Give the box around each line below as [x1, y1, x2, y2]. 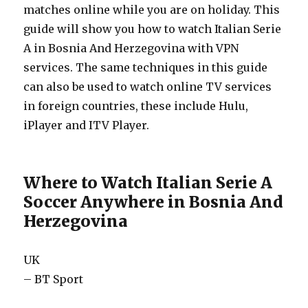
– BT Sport [23, 272, 84, 286]
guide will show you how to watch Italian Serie [23, 22, 282, 36]
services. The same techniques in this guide [23, 60, 268, 74]
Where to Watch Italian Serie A [23, 173, 273, 192]
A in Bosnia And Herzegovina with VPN [23, 41, 239, 55]
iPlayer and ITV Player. [23, 118, 150, 132]
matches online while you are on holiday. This [23, 3, 280, 16]
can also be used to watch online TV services [23, 80, 272, 93]
